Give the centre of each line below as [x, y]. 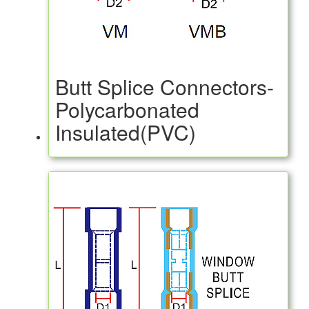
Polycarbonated [127, 109]
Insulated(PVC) [126, 132]
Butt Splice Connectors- [165, 87]
